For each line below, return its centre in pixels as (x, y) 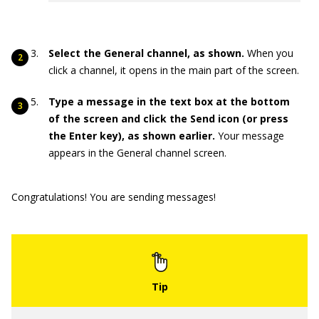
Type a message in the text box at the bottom (169, 101)
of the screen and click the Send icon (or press (168, 118)
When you (270, 53)
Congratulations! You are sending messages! (114, 197)
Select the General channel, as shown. (148, 53)
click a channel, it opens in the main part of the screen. (174, 70)
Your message (251, 135)
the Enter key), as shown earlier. (133, 135)
